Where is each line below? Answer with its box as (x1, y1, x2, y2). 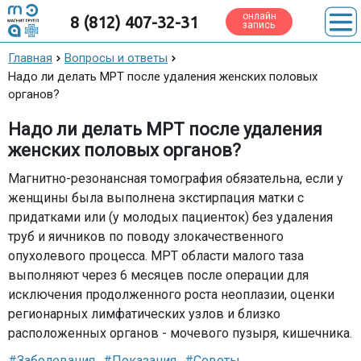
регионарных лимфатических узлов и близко (8, 306, 280, 322)
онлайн (243, 10, 277, 22)
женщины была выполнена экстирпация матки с (8, 190, 304, 205)
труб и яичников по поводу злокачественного (8, 229, 284, 244)
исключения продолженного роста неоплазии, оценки (8, 287, 334, 302)
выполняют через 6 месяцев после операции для (8, 268, 309, 283)
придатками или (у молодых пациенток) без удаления (8, 210, 333, 225)
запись (243, 19, 276, 31)
